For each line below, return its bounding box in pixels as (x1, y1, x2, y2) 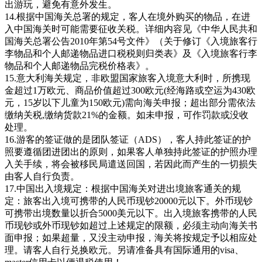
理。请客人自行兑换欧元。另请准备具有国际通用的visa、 (5, 244, 244, 255)
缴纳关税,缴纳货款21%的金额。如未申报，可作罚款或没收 (5, 109, 249, 120)
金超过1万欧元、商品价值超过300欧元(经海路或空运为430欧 (5, 85, 256, 95)
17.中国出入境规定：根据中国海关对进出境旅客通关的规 (5, 183, 241, 194)
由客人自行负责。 (5, 171, 80, 181)
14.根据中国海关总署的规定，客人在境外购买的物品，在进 (5, 11, 250, 22)
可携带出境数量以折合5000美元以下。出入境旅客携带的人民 (5, 208, 257, 218)
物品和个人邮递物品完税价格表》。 (5, 60, 154, 71)
